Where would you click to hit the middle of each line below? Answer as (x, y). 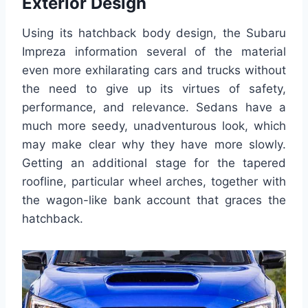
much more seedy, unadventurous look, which (154, 126)
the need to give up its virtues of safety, (154, 89)
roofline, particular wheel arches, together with (154, 182)
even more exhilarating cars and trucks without (154, 70)
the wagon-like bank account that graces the (154, 200)
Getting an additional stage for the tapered (154, 163)
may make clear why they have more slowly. (154, 145)
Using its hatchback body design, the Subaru (154, 33)
